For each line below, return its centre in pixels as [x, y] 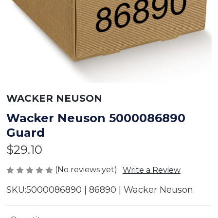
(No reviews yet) [86, 170]
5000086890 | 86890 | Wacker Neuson [109, 190]
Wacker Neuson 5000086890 [96, 118]
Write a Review [151, 170]
